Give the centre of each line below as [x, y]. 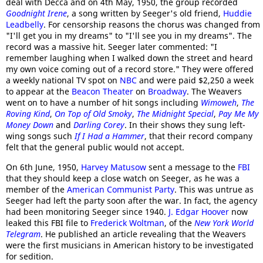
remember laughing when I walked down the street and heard [129, 58]
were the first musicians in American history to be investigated [130, 245]
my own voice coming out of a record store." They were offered [130, 69]
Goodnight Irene [36, 13]
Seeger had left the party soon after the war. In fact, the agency [131, 200]
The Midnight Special [175, 114]
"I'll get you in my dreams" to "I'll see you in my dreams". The [129, 36]
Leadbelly [25, 24]
